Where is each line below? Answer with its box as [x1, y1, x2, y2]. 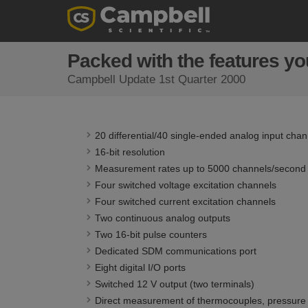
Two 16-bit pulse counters [94, 229, 207, 240]
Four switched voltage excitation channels [94, 179, 276, 190]
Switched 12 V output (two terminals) [94, 278, 254, 289]
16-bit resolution [94, 146, 165, 157]
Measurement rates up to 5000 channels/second [94, 163, 306, 174]
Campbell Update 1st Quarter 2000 [67, 73, 245, 86]
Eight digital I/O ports [94, 262, 186, 273]
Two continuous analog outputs [94, 212, 230, 223]
